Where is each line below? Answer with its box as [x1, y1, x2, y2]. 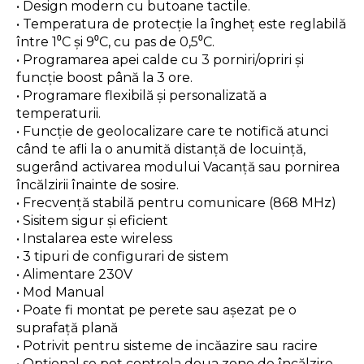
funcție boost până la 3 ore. [16, 69, 193, 85]
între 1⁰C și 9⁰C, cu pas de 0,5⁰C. [16, 33, 214, 50]
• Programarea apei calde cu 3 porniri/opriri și [16, 51, 304, 67]
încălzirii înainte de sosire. [16, 176, 179, 193]
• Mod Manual [16, 284, 105, 300]
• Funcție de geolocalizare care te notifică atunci [16, 123, 328, 139]
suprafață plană [16, 319, 118, 336]
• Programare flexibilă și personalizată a [16, 87, 266, 103]
